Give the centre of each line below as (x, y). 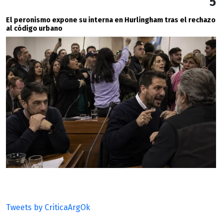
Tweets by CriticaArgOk (48, 208)
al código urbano (34, 29)
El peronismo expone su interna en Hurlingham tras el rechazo (111, 20)
